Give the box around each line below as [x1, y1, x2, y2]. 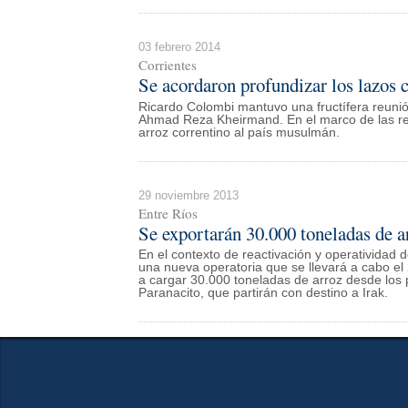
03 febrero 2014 [138, 40, 220, 55]
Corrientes [138, 56, 197, 75]
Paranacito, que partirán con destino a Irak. [138, 286, 388, 301]
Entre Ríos [138, 203, 198, 222]
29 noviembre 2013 [138, 188, 239, 202]
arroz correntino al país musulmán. [138, 125, 340, 139]
